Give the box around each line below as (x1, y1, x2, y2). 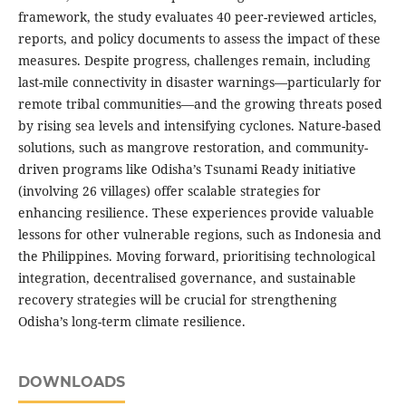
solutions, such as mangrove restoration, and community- (17, 139, 368, 157)
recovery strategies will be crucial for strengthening (17, 291, 337, 309)
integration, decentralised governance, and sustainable (17, 269, 356, 287)
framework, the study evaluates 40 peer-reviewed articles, (17, 8, 377, 26)
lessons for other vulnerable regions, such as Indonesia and (17, 226, 382, 244)
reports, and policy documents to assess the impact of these (17, 30, 381, 48)
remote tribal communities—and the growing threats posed (17, 95, 382, 113)
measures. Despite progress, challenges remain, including (17, 52, 371, 70)
